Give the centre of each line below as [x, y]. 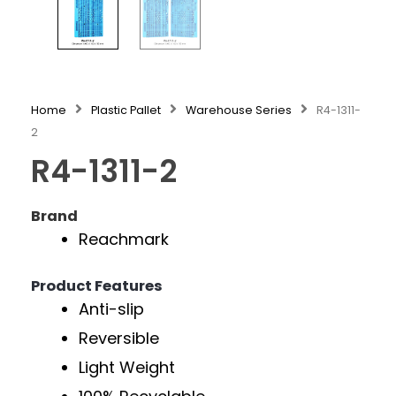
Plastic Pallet [126, 110]
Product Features [97, 286]
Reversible [119, 339]
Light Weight [127, 368]
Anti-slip [111, 309]
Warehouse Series [239, 110]
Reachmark [124, 240]
